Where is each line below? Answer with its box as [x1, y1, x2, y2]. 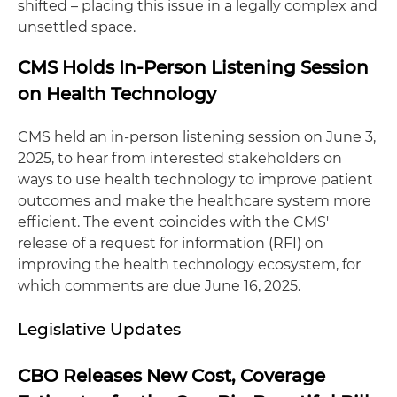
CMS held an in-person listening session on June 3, [18, 128, 376, 145]
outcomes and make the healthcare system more [18, 191, 371, 209]
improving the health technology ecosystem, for [18, 255, 361, 273]
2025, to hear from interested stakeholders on [18, 149, 342, 167]
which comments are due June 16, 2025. [18, 276, 300, 294]
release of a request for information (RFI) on [18, 234, 323, 252]
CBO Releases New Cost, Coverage [18, 364, 325, 386]
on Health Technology [18, 82, 216, 105]
